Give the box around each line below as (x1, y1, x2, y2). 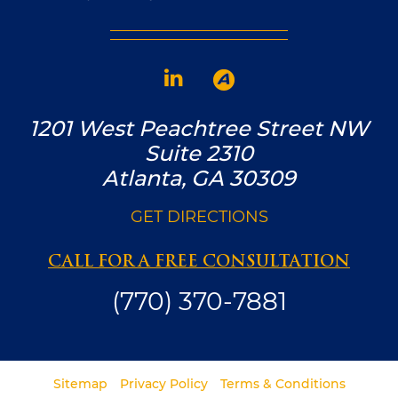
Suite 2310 (145, 140, 253, 167)
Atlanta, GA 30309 (102, 165, 296, 192)
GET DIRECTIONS (130, 207, 268, 227)
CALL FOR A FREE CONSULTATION (48, 254, 350, 272)
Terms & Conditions (219, 376, 346, 393)
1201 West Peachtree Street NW (29, 115, 369, 142)
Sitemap (52, 376, 107, 393)
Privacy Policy (119, 376, 208, 393)
